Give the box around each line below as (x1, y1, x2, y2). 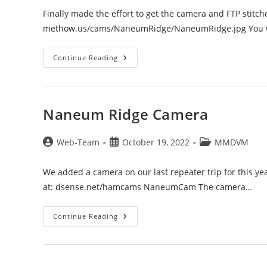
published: (109, 148, 152, 160)
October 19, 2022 (122, 136, 190, 148)
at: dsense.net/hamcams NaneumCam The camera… (43, 181, 252, 193)
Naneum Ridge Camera (43, 104, 209, 124)
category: (199, 148, 235, 160)
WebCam (117, 69, 157, 80)
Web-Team (57, 136, 100, 148)
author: (42, 148, 72, 160)
